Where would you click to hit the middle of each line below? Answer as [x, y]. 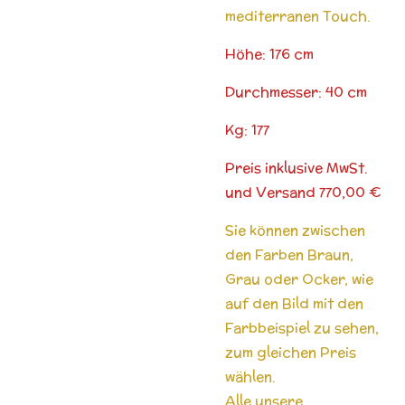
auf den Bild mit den [294, 303]
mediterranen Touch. [300, 15]
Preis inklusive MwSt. [297, 167]
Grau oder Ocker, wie [299, 278]
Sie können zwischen [295, 230]
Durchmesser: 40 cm [296, 91]
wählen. [252, 376]
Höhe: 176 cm [269, 53]
